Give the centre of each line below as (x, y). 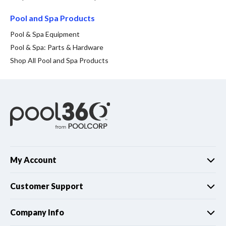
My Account (33, 160)
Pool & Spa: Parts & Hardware (57, 47)
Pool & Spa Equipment (45, 34)
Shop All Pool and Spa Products (59, 60)
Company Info (37, 212)
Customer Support (47, 186)
